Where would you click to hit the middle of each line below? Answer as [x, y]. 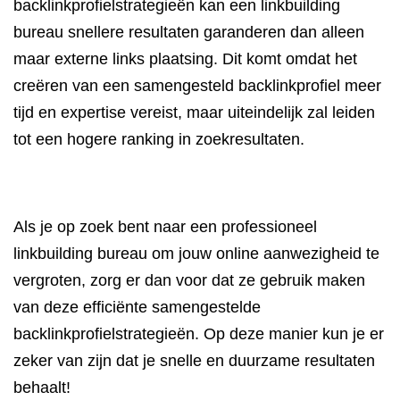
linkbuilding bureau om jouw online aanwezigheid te [196, 254]
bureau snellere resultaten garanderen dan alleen [189, 32]
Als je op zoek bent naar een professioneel [165, 227]
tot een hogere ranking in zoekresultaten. [159, 139]
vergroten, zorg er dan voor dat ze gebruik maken [189, 280]
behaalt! [42, 387]
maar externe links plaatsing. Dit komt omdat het [185, 59]
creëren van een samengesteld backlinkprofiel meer [197, 86]
